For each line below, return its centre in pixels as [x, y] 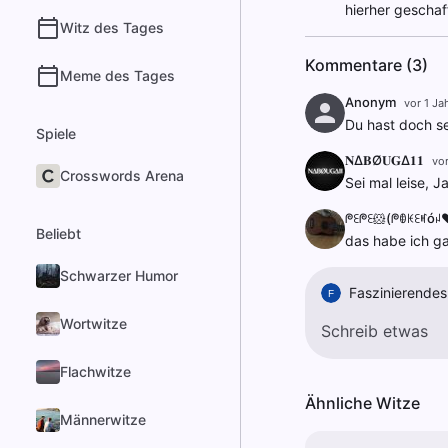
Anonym [370, 102]
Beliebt [58, 233]
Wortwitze [93, 323]
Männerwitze [103, 419]
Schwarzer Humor [119, 275]
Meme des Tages [117, 75]
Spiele [56, 133]
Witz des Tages [112, 27]
